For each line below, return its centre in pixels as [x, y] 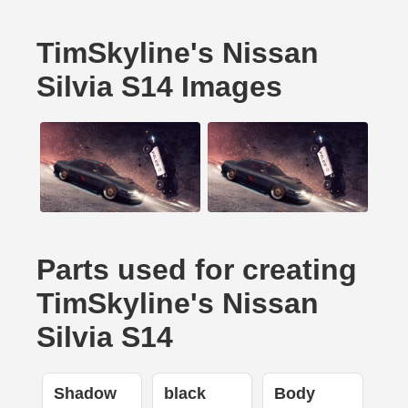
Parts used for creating [197, 270]
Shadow [85, 394]
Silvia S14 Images [159, 87]
